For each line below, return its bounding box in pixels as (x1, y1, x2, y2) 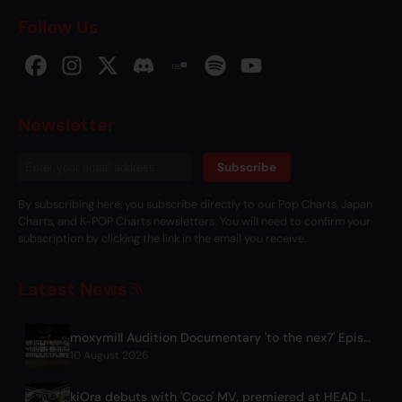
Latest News (18, 276, 127, 301)
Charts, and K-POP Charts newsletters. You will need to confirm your (18, 213, 371, 229)
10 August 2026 (70, 348, 149, 363)
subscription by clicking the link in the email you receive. (18, 230, 307, 246)
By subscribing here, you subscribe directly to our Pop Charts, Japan (18, 196, 372, 212)
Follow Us (18, 14, 99, 39)
